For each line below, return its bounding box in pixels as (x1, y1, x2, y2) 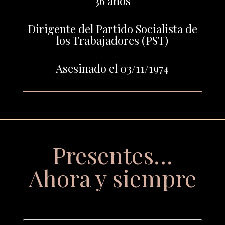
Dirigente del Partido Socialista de (27, 21, 197, 36)
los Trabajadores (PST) (56, 32, 169, 48)
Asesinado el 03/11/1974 (56, 60, 169, 76)
